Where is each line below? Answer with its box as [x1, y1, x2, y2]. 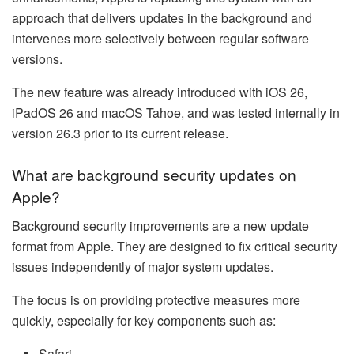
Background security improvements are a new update [12, 216, 309, 235]
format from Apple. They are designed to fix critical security [12, 236, 337, 255]
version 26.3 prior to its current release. [12, 123, 228, 142]
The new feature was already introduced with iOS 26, [12, 82, 307, 101]
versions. [12, 49, 62, 68]
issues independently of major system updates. [12, 257, 273, 276]
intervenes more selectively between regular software [12, 28, 309, 47]
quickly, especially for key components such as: [12, 311, 276, 330]
